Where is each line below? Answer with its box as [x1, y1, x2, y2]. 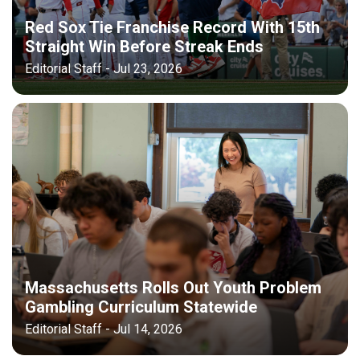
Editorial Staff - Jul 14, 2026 [25, 321, 182, 337]
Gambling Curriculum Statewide [25, 297, 257, 317]
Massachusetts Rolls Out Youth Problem [25, 277, 321, 297]
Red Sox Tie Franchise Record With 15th [25, 18, 320, 38]
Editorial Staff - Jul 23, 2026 [25, 61, 182, 77]
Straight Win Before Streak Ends [25, 37, 264, 57]
